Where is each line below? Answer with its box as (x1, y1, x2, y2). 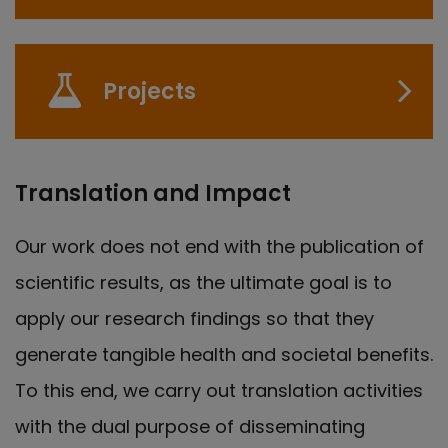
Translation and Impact (15, 177, 291, 209)
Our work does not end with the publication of (15, 233, 424, 259)
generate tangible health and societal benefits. (15, 341, 433, 367)
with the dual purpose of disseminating (15, 413, 365, 439)
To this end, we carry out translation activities (15, 377, 423, 403)
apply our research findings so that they (15, 305, 374, 331)
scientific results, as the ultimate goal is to (15, 269, 392, 295)
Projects (103, 75, 196, 107)
